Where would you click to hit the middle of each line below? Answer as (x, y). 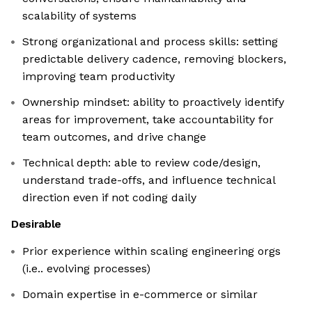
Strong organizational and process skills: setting (150, 42)
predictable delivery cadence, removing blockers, (154, 59)
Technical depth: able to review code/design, (141, 163)
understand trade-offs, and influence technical (149, 180)
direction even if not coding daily (109, 198)
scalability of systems (79, 16)
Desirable (37, 224)
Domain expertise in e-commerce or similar (140, 295)
